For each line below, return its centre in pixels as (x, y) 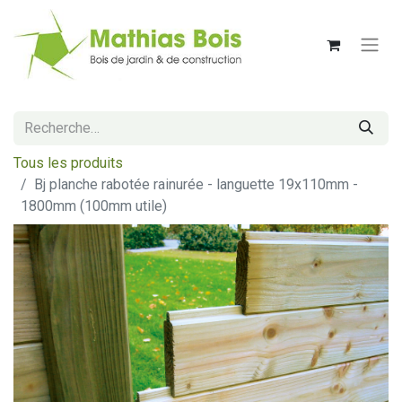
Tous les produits (68, 163)
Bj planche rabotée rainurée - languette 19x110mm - (196, 184)
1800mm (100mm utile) (94, 206)
